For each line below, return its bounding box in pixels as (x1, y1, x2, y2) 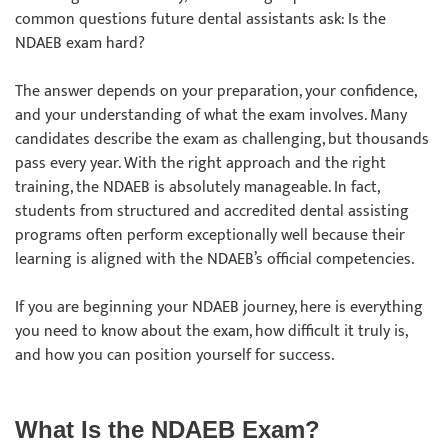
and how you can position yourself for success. (15, 342, 338, 369)
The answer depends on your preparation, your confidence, (15, 78, 416, 105)
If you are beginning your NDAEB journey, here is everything (15, 294, 423, 321)
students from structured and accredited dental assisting (15, 198, 409, 225)
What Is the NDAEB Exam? (15, 416, 327, 443)
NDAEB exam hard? (15, 30, 149, 57)
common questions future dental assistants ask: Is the (15, 6, 386, 33)
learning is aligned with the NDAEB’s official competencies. (15, 246, 418, 273)
